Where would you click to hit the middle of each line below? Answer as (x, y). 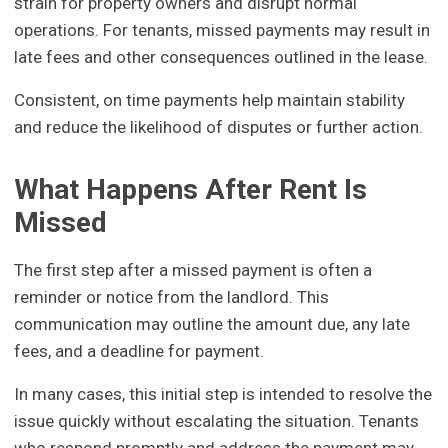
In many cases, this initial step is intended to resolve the (223, 394)
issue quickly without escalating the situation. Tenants (217, 421)
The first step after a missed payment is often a (193, 270)
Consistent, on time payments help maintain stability (210, 99)
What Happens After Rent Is (191, 189)
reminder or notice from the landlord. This (172, 297)
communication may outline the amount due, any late (212, 324)
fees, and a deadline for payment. (139, 351)
